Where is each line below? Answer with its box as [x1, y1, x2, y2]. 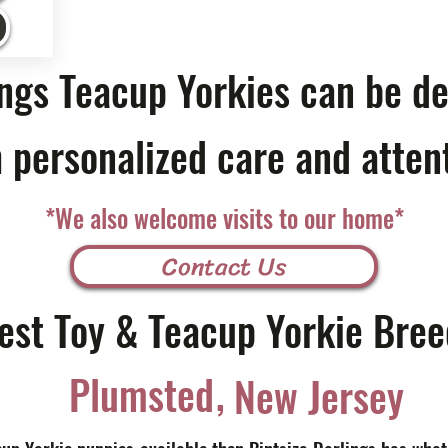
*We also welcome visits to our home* [44, 199, 404, 236]
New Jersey [234, 366, 404, 426]
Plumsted [69, 364, 214, 424]
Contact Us [161, 244, 287, 289]
